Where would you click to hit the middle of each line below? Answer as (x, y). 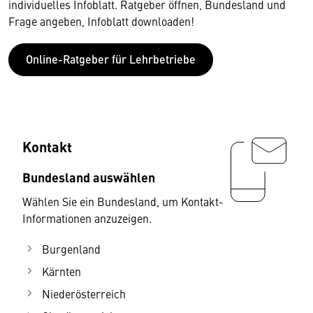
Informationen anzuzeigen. (87, 218)
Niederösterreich (84, 293)
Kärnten (61, 271)
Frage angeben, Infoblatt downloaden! (101, 21)
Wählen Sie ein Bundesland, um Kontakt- (123, 201)
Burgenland (71, 248)
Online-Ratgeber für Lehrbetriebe (111, 59)
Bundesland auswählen (89, 176)
